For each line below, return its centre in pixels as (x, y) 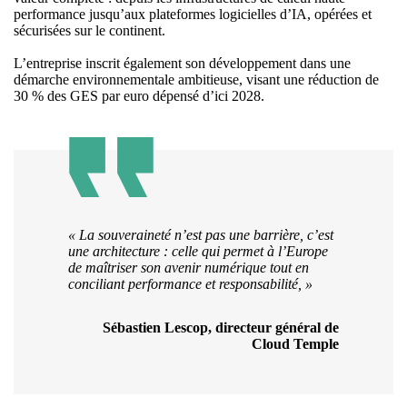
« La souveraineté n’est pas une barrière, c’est (201, 235)
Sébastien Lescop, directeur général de (221, 328)
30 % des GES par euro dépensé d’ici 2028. (139, 96)
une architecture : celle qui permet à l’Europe (198, 252)
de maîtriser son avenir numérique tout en (189, 268)
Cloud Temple (295, 344)
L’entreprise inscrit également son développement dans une (182, 64)
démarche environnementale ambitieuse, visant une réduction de (196, 80)
